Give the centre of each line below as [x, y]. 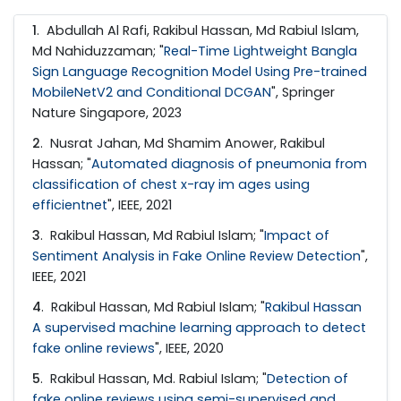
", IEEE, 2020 [189, 349]
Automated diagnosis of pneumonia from [229, 163]
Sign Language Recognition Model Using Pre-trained [200, 71]
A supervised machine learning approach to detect [199, 328]
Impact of [297, 236]
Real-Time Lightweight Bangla [260, 51]
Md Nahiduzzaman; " [98, 51]
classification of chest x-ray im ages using [171, 184]
